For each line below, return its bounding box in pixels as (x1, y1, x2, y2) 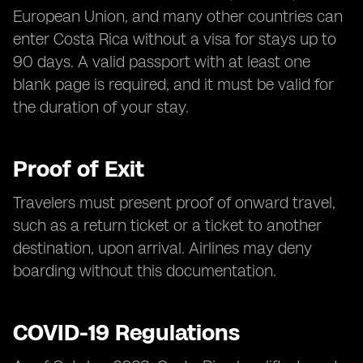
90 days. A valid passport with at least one (13, 52, 310, 71)
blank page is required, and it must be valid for (13, 75, 334, 94)
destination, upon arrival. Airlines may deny (13, 238, 312, 258)
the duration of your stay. (13, 97, 189, 117)
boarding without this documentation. (13, 261, 276, 280)
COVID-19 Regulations (13, 318, 240, 346)
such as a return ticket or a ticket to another (13, 216, 322, 235)
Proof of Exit (13, 155, 144, 182)
